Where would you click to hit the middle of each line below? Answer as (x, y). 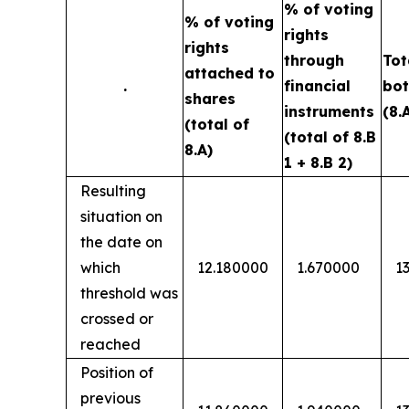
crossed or (117, 319)
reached (110, 344)
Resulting (113, 191)
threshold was (129, 293)
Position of (117, 372)
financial (317, 86)
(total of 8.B (330, 137)
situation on (121, 216)
